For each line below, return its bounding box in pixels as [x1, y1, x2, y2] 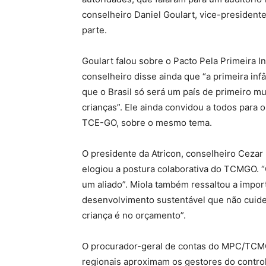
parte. [82, 24, 107, 36]
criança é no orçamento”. [82, 210, 186, 221]
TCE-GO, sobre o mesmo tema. [82, 117, 212, 129]
